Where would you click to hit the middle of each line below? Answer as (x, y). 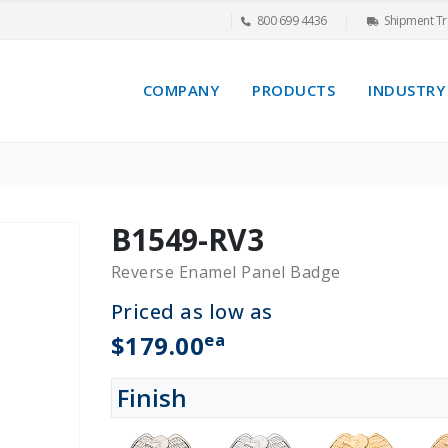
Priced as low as (191, 311)
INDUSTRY (406, 90)
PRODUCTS (293, 90)
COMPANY (180, 90)
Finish (151, 397)
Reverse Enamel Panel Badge (225, 271)
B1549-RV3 (187, 239)
